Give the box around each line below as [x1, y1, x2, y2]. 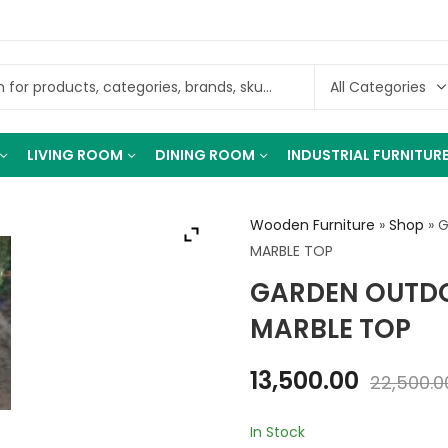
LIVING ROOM [27, 145, 123, 165]
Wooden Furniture [250, 215, 375, 235]
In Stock [250, 421, 305, 442]
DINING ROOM [155, 145, 255, 165]
